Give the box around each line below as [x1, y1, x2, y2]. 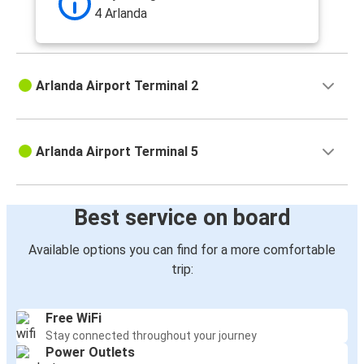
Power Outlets [45, 344, 135, 361]
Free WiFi [45, 310, 102, 327]
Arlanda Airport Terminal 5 [36, 144, 198, 160]
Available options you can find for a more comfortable [28, 242, 336, 258]
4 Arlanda [94, 6, 147, 22]
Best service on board [73, 205, 291, 232]
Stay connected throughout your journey [45, 329, 257, 343]
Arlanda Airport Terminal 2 [36, 78, 198, 94]
